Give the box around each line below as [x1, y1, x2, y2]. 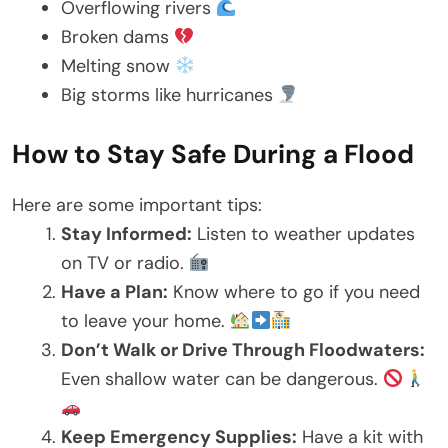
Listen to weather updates [192, 222, 415, 247]
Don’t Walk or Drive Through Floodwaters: [61, 338, 425, 363]
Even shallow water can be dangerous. [61, 367, 383, 392]
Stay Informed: [61, 222, 192, 247]
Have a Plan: [61, 280, 168, 305]
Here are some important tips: [12, 193, 262, 218]
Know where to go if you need [168, 280, 420, 305]
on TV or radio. [61, 251, 189, 276]
